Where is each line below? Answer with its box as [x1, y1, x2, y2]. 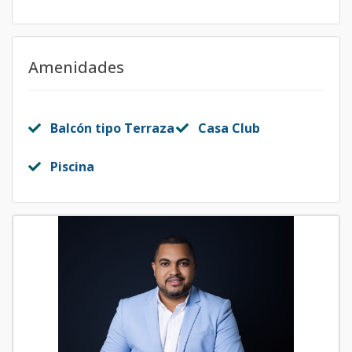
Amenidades [28, 57, 124, 78]
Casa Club [198, 119, 260, 137]
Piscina [50, 158, 94, 175]
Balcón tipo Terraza [50, 119, 174, 137]
